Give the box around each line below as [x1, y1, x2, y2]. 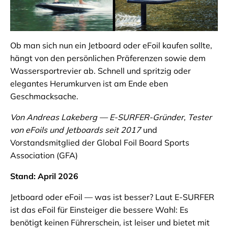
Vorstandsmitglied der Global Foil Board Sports [10, 137, 189, 148]
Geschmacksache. [10, 91, 78, 102]
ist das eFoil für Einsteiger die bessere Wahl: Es [10, 205, 188, 215]
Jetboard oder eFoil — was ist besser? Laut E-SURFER [10, 192, 214, 203]
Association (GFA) [10, 150, 78, 161]
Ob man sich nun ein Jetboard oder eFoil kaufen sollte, [10, 40, 212, 51]
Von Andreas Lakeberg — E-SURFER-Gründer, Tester [10, 112, 212, 123]
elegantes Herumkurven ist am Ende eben [10, 78, 168, 89]
